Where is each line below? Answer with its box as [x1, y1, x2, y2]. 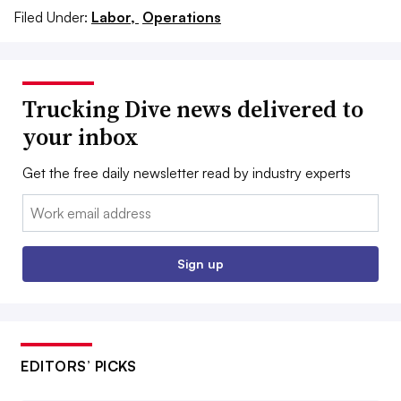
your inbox [22, 120, 139, 153]
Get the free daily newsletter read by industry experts [22, 163, 351, 182]
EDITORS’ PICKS [21, 356, 136, 375]
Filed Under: [13, 7, 88, 26]
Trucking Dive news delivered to [22, 92, 363, 125]
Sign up [177, 255, 224, 271]
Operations [142, 7, 221, 26]
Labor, [91, 7, 139, 26]
